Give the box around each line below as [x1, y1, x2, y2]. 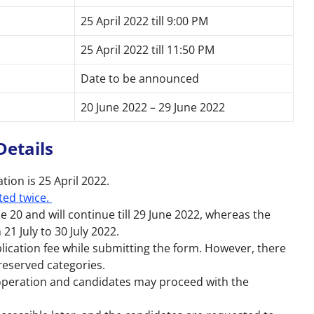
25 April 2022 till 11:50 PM [81, 41, 214, 57]
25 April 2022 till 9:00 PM [81, 13, 208, 29]
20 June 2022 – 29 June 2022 [81, 99, 225, 115]
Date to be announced [81, 70, 199, 86]
